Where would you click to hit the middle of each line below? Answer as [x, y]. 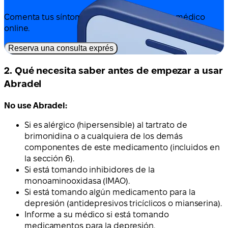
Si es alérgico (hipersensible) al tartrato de [106, 125]
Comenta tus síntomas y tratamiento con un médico [105, 17]
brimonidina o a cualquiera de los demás [104, 136]
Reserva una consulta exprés [61, 48]
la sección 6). [49, 158]
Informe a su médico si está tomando [97, 214]
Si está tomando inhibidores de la [90, 169]
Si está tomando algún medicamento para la [110, 192]
